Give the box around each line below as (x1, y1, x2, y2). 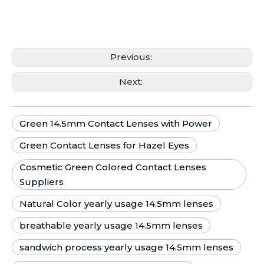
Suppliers (19, 176, 64, 187)
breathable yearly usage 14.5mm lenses (19, 220, 203, 231)
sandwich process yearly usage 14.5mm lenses (19, 242, 233, 253)
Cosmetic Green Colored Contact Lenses (19, 161, 206, 173)
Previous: (110, 51, 154, 62)
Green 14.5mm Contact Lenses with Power (19, 118, 212, 129)
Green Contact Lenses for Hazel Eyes (19, 140, 189, 151)
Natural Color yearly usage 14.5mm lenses (19, 198, 213, 209)
